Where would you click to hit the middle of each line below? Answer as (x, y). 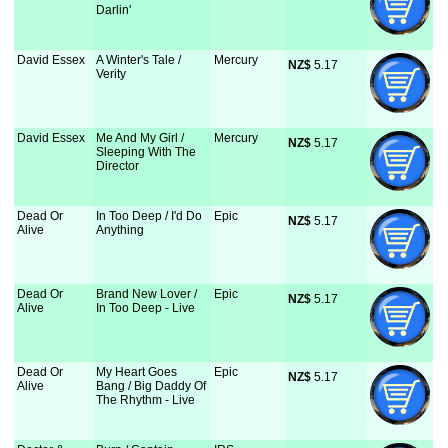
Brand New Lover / (147, 294)
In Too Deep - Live (146, 308)
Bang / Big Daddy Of (151, 386)
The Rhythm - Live (146, 400)
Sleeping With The (146, 152)
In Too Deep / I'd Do (149, 216)
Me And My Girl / (140, 138)
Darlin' (114, 10)
